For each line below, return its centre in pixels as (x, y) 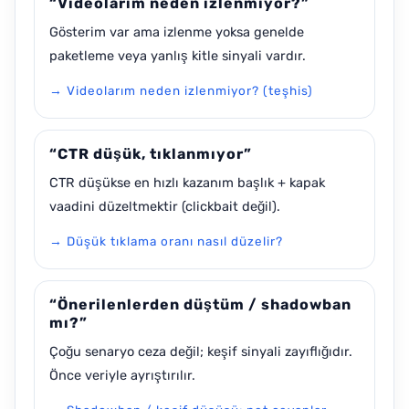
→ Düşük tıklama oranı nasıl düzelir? (166, 241)
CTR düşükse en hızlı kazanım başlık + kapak (187, 182)
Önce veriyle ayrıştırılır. (122, 375)
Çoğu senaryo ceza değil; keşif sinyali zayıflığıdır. (201, 351)
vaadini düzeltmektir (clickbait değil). (165, 206)
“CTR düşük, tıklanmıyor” (151, 153)
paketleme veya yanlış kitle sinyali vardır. (178, 55)
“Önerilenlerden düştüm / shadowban (200, 304)
